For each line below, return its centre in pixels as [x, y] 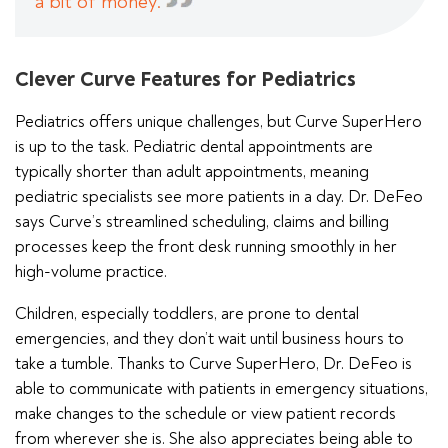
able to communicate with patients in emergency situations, [221, 388]
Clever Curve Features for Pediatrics [185, 79]
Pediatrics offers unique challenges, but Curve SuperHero [218, 121]
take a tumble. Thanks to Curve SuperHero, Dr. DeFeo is [213, 363]
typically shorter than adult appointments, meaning [192, 171]
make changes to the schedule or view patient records [205, 413]
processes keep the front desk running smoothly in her [206, 246]
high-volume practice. [91, 271]
